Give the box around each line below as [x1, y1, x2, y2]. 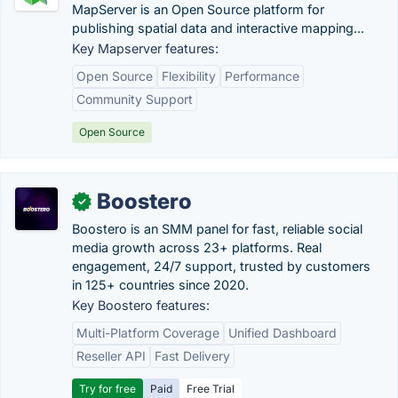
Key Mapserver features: [72, 41, 219, 56]
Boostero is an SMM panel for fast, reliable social [72, 221, 362, 236]
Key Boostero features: [72, 298, 210, 313]
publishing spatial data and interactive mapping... [72, 20, 364, 36]
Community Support [76, 92, 193, 107]
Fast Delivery [155, 348, 230, 363]
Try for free [79, 382, 136, 395]
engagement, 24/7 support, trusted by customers [72, 259, 370, 274]
